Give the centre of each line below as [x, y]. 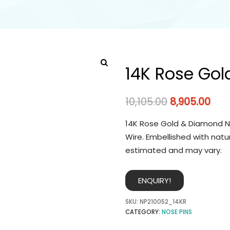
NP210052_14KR [163, 202]
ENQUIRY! [155, 180]
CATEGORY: [143, 212]
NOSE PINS [177, 212]
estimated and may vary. [174, 150]
